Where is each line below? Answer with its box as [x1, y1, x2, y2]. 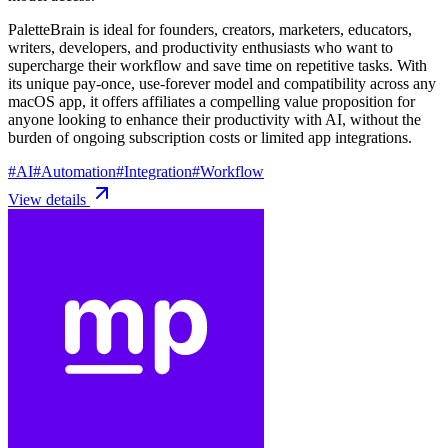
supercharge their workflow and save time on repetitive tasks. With [8, 56, 427, 74]
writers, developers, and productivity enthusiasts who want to [8, 38, 393, 56]
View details [8, 190, 90, 208]
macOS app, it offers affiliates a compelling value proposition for [8, 92, 415, 110]
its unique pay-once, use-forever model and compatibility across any [8, 74, 436, 92]
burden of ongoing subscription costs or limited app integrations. [8, 128, 412, 146]
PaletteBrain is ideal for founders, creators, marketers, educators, [8, 20, 412, 38]
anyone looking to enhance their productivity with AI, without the [8, 110, 421, 128]
